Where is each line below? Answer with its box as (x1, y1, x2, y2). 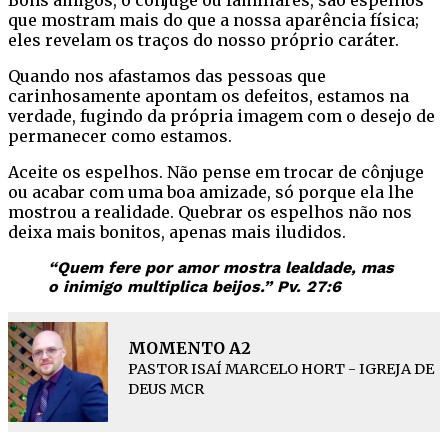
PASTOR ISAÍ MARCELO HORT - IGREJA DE (128, 359, 434, 378)
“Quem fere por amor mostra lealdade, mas (48, 257, 394, 277)
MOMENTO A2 (128, 337, 251, 358)
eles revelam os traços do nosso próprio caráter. (8, 29, 399, 50)
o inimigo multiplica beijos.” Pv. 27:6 (48, 276, 341, 296)
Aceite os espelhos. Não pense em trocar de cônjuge (8, 161, 424, 182)
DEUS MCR (128, 379, 204, 398)
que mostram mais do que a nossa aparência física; (8, 9, 419, 30)
